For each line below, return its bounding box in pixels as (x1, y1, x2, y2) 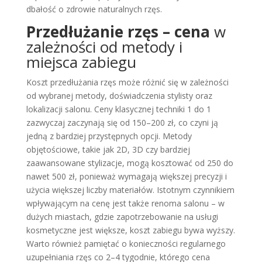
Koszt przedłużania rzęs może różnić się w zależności (26, 76, 229, 88)
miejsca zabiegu (26, 51, 136, 73)
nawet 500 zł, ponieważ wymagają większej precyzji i (26, 170, 227, 182)
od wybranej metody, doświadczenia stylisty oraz (26, 89, 212, 101)
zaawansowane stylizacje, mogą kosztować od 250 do (26, 157, 233, 168)
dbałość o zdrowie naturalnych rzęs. (26, 3, 162, 15)
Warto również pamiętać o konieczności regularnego (26, 237, 226, 249)
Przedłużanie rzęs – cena (26, 20, 214, 42)
